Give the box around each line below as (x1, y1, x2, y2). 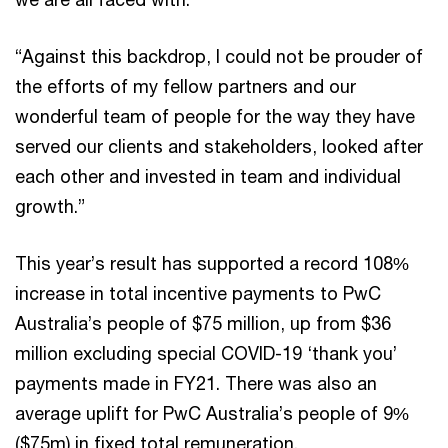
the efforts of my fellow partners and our (15, 74, 356, 97)
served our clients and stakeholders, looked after (15, 134, 423, 157)
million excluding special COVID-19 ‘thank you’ (15, 341, 397, 364)
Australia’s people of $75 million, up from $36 (15, 311, 391, 334)
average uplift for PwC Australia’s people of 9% (15, 401, 409, 424)
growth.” (15, 194, 85, 217)
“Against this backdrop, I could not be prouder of (15, 44, 423, 67)
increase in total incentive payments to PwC (15, 281, 381, 304)
